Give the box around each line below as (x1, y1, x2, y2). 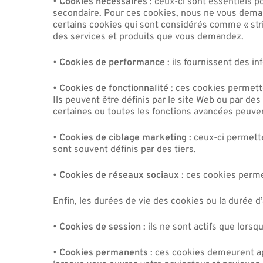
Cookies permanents (59, 247, 149, 259)
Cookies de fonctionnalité (59, 82, 169, 95)
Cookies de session (59, 221, 141, 233)
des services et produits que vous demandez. (53, 31, 244, 43)
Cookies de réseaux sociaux (59, 169, 180, 181)
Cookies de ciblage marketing (59, 131, 187, 144)
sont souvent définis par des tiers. (53, 143, 197, 156)
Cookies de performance (59, 56, 166, 69)
